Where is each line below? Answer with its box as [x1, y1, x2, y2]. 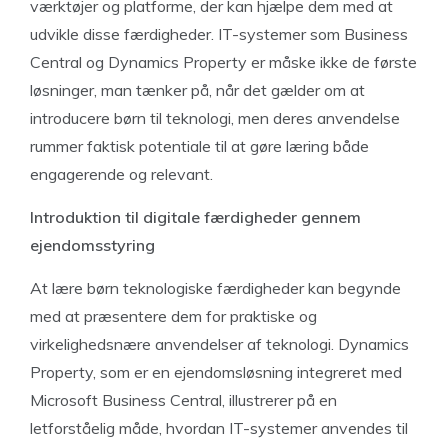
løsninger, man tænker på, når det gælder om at [30, 80, 365, 100]
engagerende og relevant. [30, 164, 213, 184]
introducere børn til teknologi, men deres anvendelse [30, 108, 400, 128]
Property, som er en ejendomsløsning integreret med [30, 362, 402, 382]
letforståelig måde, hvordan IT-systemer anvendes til [30, 418, 408, 438]
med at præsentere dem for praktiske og [30, 306, 317, 326]
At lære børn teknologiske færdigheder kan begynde [30, 278, 401, 298]
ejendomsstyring [30, 235, 155, 255]
